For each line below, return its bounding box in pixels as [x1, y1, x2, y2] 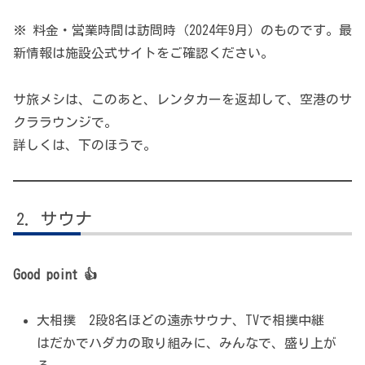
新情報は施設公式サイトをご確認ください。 [13, 46, 274, 60]
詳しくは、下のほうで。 [13, 139, 156, 152]
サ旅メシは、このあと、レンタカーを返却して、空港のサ [13, 93, 352, 107]
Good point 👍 [13, 267, 97, 281]
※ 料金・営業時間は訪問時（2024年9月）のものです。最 [13, 24, 352, 37]
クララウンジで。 [13, 116, 117, 130]
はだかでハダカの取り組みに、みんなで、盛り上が [37, 336, 337, 350]
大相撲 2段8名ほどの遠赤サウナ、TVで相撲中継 [37, 314, 338, 328]
